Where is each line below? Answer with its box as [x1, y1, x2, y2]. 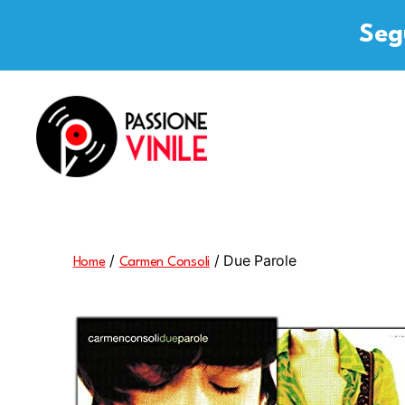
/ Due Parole [209, 250, 297, 269]
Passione [35, 177, 95, 193]
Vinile [35, 197, 74, 213]
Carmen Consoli [118, 255, 210, 269]
